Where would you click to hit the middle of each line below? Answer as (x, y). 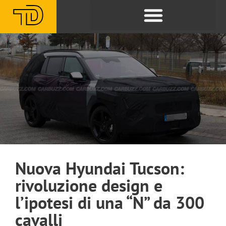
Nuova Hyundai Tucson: (100, 168)
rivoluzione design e (89, 185)
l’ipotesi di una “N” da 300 (110, 202)
